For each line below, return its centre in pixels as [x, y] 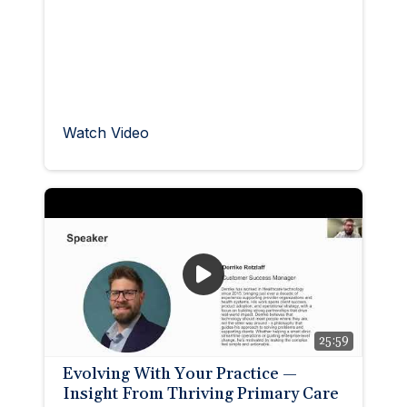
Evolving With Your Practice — [180, 373]
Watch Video [106, 132]
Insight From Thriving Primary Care [201, 393]
